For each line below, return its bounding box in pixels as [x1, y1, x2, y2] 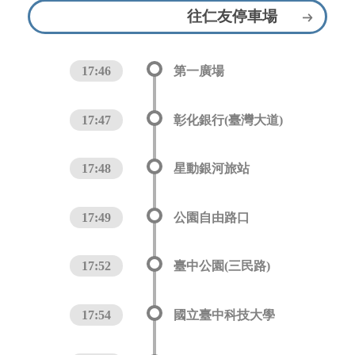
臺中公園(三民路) [174, 259, 270, 273]
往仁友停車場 [187, 8, 277, 25]
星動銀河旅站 [174, 162, 250, 176]
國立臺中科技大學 [174, 307, 275, 322]
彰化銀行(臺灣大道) [174, 113, 283, 127]
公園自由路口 [174, 210, 250, 224]
